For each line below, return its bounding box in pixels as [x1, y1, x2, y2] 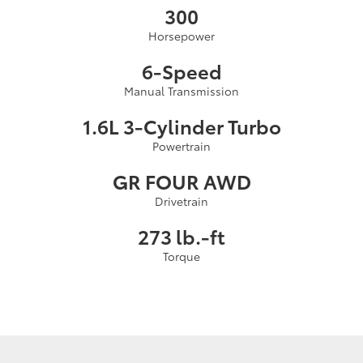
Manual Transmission [124, 82, 239, 99]
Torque [163, 247, 200, 264]
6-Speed [141, 56, 222, 84]
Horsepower [148, 27, 215, 44]
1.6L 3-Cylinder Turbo [82, 111, 281, 139]
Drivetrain [155, 192, 208, 209]
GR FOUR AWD [112, 166, 251, 194]
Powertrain [152, 137, 211, 154]
